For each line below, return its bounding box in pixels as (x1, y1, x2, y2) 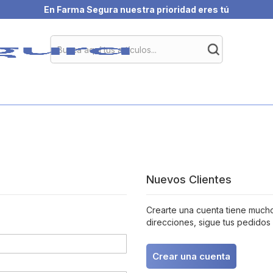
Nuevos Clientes (146, 173, 232, 186)
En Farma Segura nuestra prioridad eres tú (44, 4, 229, 15)
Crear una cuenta (152, 250, 230, 262)
